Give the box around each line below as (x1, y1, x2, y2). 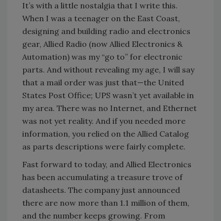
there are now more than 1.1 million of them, (22, 197, 189, 208)
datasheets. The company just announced (22, 184, 180, 195)
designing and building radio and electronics (22, 26, 190, 36)
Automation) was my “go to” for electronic (22, 51, 183, 62)
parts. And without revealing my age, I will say (22, 64, 194, 74)
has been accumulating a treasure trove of (22, 172, 183, 182)
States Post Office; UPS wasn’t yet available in (22, 90, 194, 100)
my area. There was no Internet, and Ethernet (22, 103, 197, 113)
